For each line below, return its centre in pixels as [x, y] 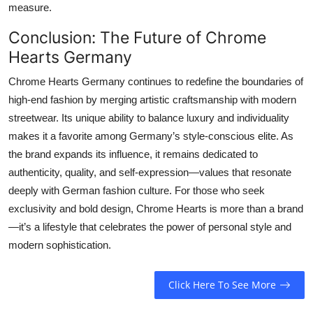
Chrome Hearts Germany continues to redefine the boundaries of [156, 81]
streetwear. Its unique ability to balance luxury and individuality [149, 117]
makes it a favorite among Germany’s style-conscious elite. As [151, 136]
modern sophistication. [60, 245]
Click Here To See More [222, 285]
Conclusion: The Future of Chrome [137, 37]
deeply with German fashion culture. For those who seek [137, 190]
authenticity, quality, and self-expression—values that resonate [150, 172]
